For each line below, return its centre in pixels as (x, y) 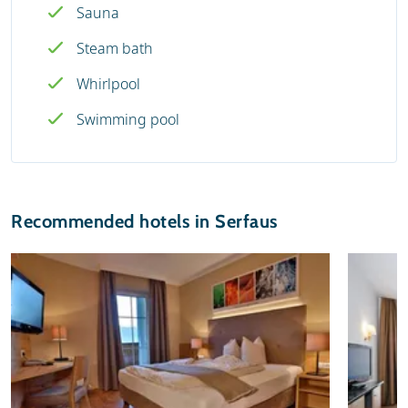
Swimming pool (128, 119)
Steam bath (115, 48)
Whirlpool (108, 83)
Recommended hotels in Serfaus (144, 221)
